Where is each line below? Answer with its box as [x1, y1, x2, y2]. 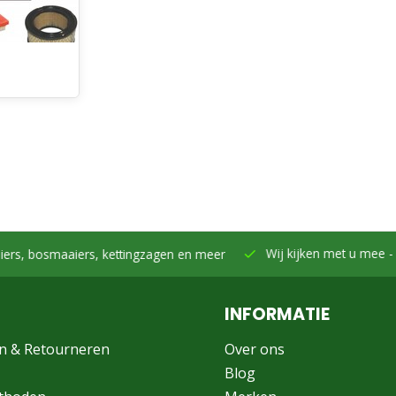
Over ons [225, 339, 285, 359]
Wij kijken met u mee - [223, 245, 354, 262]
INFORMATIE [225, 302, 330, 326]
